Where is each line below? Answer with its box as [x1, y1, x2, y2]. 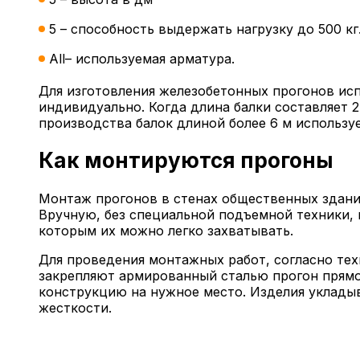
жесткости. [39, 299, 112, 316]
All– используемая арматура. [49, 50, 235, 67]
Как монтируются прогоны [39, 148, 333, 174]
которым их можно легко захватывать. [39, 222, 293, 239]
